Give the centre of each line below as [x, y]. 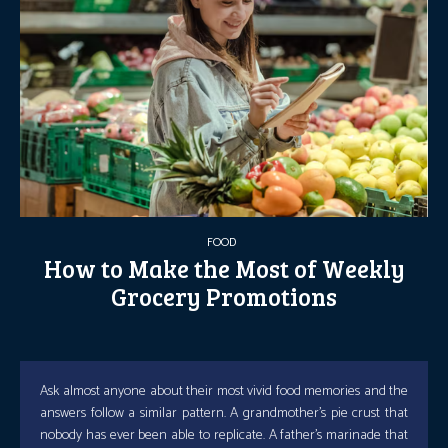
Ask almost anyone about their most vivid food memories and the [224, 392]
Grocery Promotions [224, 297]
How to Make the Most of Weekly [224, 269]
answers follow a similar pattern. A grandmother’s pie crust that [224, 414]
